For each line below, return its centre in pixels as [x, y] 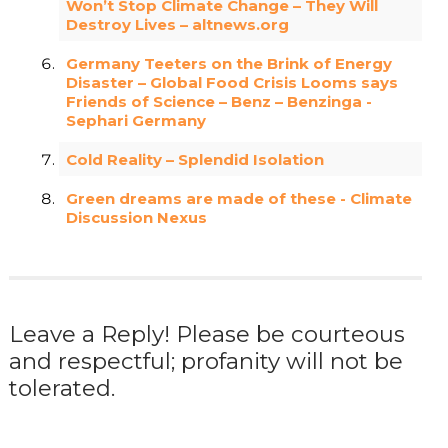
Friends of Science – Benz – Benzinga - [219, 101]
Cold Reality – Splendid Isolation [195, 159]
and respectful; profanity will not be [205, 360]
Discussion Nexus [137, 217]
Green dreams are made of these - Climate [239, 198]
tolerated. [61, 387]
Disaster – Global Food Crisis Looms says [232, 82]
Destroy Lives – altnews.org [178, 24]
